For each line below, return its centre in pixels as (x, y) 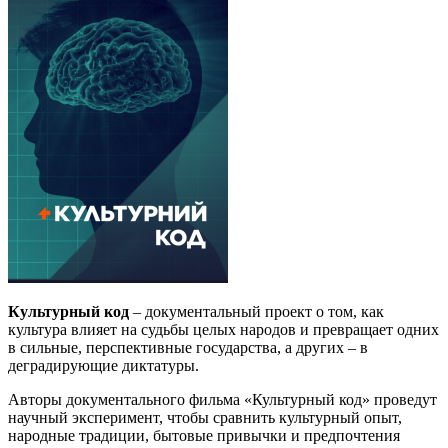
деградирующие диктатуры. (103, 365)
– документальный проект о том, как (256, 311)
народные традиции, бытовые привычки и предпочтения (204, 435)
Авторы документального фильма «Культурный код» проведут (222, 399)
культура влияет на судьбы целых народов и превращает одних (223, 329)
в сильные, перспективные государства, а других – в (188, 347)
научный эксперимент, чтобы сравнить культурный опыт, (205, 417)
